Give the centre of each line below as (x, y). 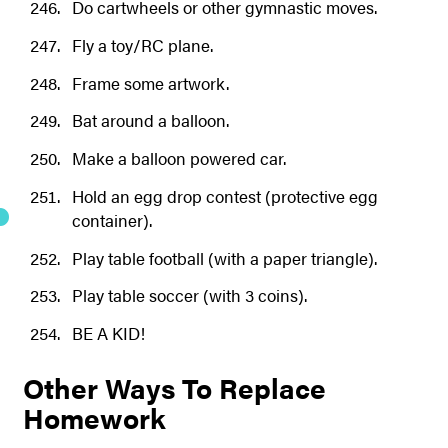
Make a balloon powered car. (178, 158)
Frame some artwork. (150, 82)
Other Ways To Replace (174, 387)
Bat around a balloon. (150, 120)
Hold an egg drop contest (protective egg (224, 195)
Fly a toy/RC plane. (142, 44)
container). (111, 219)
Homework (94, 417)
